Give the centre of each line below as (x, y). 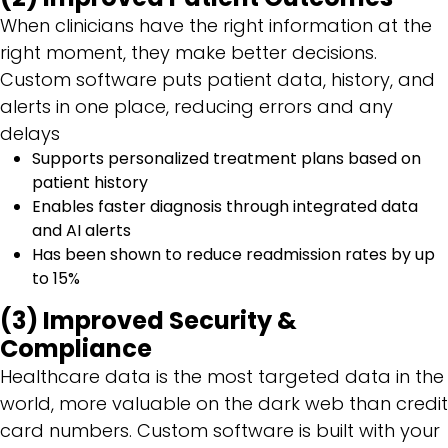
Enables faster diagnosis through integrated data (225, 206)
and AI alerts (83, 230)
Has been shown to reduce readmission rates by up (233, 254)
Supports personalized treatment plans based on (226, 158)
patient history (92, 182)
